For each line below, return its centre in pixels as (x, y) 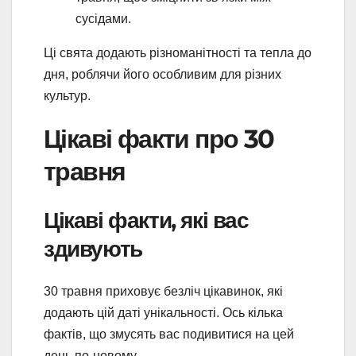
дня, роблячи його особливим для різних (163, 75)
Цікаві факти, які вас (146, 220)
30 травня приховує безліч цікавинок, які (163, 292)
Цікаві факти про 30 (159, 139)
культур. (67, 96)
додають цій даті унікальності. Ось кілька (163, 313)
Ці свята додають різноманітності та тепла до (178, 53)
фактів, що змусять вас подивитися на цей (169, 335)
